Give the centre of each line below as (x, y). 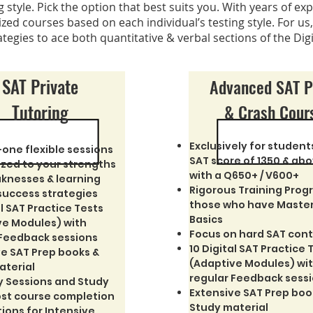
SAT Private (40, 86)
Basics (206, 219)
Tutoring (40, 112)
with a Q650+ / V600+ (244, 175)
